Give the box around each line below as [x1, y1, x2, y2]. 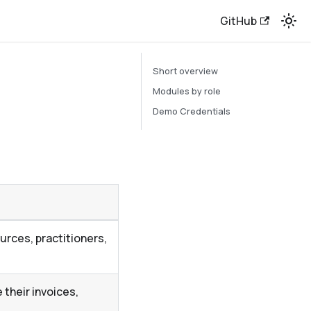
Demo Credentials [153, 105, 230, 117]
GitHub [219, 13, 257, 28]
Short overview [153, 65, 218, 77]
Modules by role [153, 85, 221, 97]
